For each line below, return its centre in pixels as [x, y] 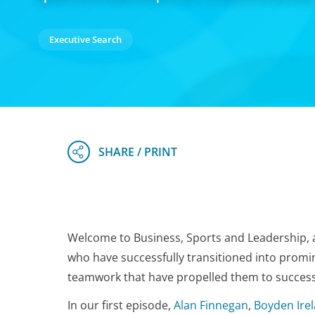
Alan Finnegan [211, 305]
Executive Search [85, 39]
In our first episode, [121, 305]
